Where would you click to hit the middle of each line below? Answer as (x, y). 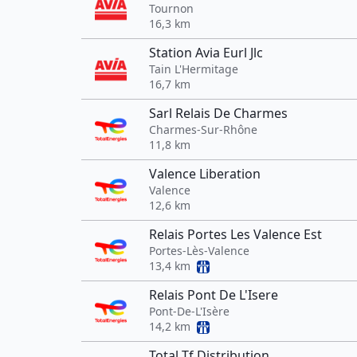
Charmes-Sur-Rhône (203, 129)
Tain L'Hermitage (194, 69)
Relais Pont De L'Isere (214, 295)
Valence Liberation (205, 174)
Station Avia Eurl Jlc (206, 53)
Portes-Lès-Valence (199, 251)
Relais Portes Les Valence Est (235, 234)
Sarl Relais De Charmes (218, 113)
